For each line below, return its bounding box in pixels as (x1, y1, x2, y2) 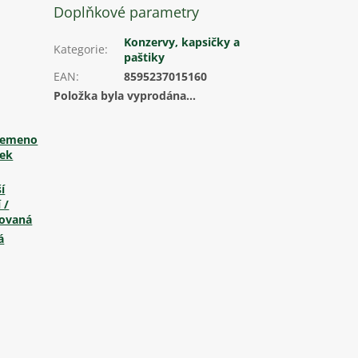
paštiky (124, 49, 165, 65)
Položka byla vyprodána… (54, 87, 197, 103)
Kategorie (54, 41, 105, 57)
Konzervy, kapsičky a (124, 34, 241, 50)
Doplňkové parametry (54, 2, 200, 22)
